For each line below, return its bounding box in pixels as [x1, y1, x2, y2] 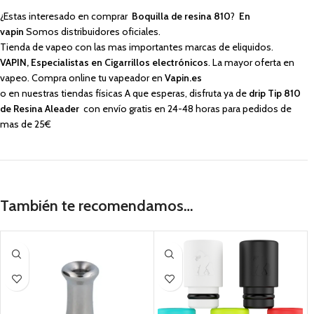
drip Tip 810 [249, 87, 301, 100]
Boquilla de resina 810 [132, 10, 231, 23]
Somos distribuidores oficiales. [24, 25, 161, 39]
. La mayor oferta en [208, 56, 294, 69]
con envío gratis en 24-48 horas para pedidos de [79, 102, 292, 116]
